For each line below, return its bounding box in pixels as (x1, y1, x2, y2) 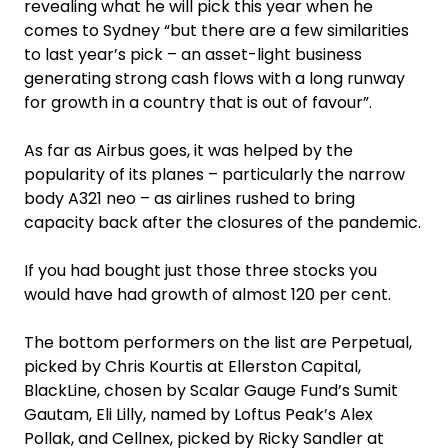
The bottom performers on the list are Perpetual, (24, 330, 412, 354)
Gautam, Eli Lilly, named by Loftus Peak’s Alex (24, 402, 373, 426)
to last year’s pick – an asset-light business (24, 42, 362, 66)
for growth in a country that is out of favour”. (24, 90, 372, 114)
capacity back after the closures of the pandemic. (24, 210, 421, 234)
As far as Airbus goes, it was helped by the (24, 138, 353, 162)
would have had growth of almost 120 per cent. (24, 282, 391, 306)
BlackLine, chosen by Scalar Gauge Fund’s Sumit (24, 378, 398, 402)
